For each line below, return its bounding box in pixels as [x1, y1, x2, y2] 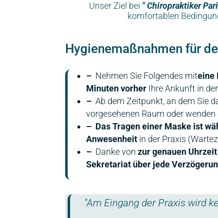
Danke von [91, 146, 138, 157]
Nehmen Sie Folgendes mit [91, 71, 198, 81]
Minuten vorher [86, 83, 147, 93]
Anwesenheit [86, 134, 138, 144]
